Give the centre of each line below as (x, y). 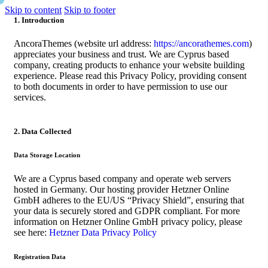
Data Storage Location (47, 155)
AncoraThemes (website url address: (84, 44)
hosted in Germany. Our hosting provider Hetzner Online (121, 190)
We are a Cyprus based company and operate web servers (122, 179)
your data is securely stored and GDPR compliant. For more (127, 211)
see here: (31, 233)
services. (30, 98)
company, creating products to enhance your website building (129, 65)
